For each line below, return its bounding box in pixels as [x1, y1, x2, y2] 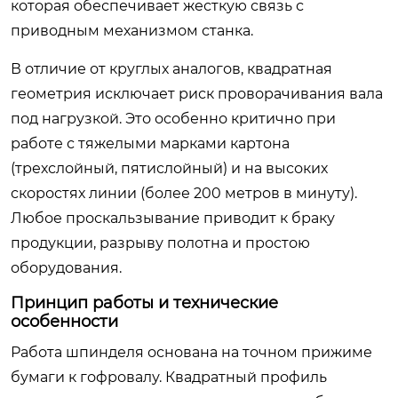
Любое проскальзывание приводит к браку [11, 210, 335, 227]
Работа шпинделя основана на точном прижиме [11, 344, 372, 361]
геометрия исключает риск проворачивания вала [11, 85, 383, 102]
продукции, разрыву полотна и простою [11, 235, 310, 251]
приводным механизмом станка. [11, 22, 253, 39]
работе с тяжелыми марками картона [11, 135, 290, 152]
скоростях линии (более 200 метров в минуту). [11, 185, 357, 202]
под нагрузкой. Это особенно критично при [11, 110, 336, 127]
